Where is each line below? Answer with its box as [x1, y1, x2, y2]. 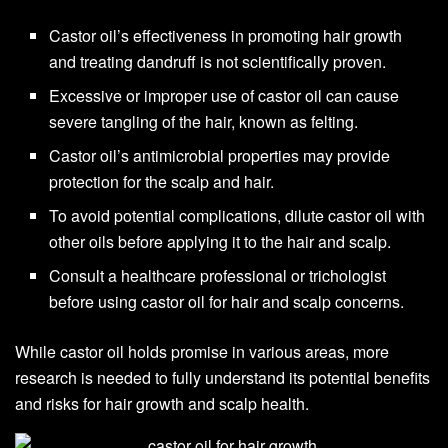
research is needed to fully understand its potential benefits [15, 365, 430, 389]
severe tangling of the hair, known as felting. [49, 109, 359, 133]
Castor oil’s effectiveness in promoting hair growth [49, 23, 403, 47]
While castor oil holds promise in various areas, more [15, 339, 389, 363]
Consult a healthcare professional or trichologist [49, 263, 387, 287]
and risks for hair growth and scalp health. [15, 391, 309, 415]
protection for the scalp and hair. [49, 169, 275, 193]
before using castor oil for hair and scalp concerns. [49, 289, 405, 313]
